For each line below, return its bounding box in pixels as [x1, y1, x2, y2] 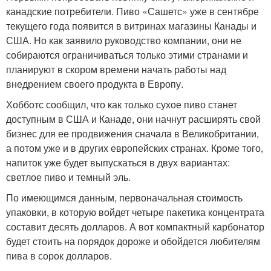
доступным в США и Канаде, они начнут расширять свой [6, 111, 261, 126]
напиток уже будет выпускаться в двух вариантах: [6, 155, 230, 169]
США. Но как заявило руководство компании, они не [6, 33, 241, 47]
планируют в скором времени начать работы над [6, 62, 226, 76]
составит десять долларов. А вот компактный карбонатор [6, 219, 264, 233]
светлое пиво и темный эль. [6, 169, 131, 184]
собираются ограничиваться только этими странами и [6, 47, 248, 62]
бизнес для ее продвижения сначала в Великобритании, [6, 126, 259, 140]
